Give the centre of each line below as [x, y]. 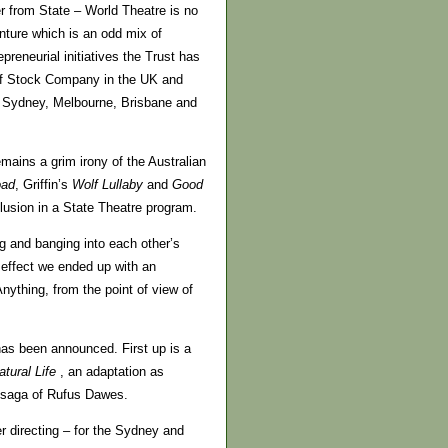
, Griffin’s [43, 184]
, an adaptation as [110, 372]
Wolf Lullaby [107, 184]
